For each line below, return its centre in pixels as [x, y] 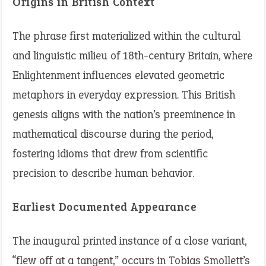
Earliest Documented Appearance [104, 207]
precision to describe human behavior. [103, 173]
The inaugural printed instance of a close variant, [129, 241]
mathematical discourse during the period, [113, 134]
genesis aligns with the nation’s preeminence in [124, 114]
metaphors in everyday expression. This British [124, 95]
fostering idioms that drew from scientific [110, 153]
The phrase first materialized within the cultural [126, 36]
